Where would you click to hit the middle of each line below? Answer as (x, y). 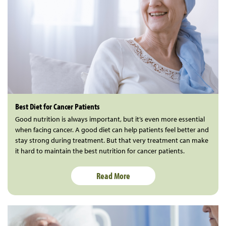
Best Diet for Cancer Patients (58, 106)
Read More (113, 176)
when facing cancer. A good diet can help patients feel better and (112, 129)
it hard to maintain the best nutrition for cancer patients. (100, 151)
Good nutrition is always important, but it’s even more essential (110, 119)
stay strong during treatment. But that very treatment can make (112, 140)
